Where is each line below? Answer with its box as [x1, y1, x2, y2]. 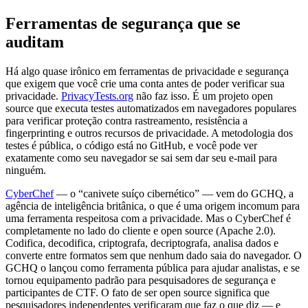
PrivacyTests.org [61, 90, 133, 102]
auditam [5, 33, 64, 52]
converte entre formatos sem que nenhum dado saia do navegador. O [5, 250, 302, 262]
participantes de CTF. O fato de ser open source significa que [5, 287, 269, 299]
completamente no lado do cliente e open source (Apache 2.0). [5, 225, 276, 237]
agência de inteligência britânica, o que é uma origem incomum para [5, 200, 300, 212]
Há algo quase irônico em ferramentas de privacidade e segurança [5, 65, 289, 78]
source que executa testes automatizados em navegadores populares [5, 102, 296, 115]
